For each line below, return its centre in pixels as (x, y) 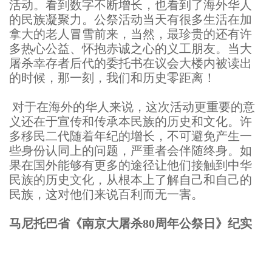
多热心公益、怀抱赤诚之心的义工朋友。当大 (131, 49)
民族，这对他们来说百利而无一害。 (106, 195)
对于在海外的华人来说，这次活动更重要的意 (132, 107)
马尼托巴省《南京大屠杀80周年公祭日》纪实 (131, 224)
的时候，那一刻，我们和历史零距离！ (112, 78)
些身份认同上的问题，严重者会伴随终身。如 (131, 151)
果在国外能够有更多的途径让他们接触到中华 (131, 165)
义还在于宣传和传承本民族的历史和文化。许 (131, 122)
